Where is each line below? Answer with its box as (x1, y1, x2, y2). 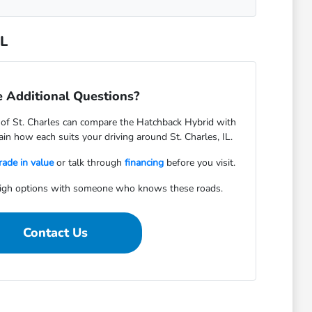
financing (124, 155, 164, 169)
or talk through (53, 155, 125, 169)
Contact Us (23, 224, 88, 241)
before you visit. (163, 155, 235, 169)
